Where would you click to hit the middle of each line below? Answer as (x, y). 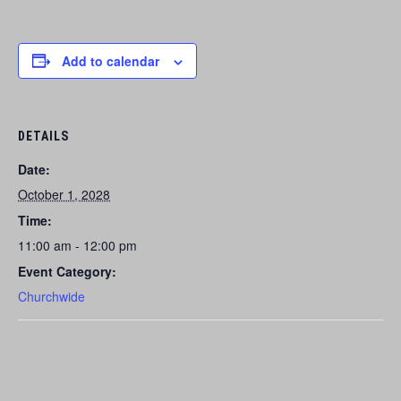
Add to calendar (111, 60)
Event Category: (67, 271)
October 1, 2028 (64, 194)
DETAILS (43, 136)
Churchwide (51, 296)
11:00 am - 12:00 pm (77, 245)
